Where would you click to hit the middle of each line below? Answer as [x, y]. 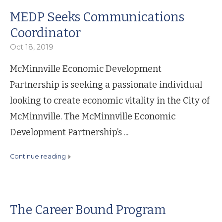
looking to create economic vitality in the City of [110, 100]
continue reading [40, 156]
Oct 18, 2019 [32, 47]
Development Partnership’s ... [69, 132]
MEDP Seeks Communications [97, 17]
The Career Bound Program [88, 210]
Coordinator [45, 33]
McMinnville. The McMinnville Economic [93, 116]
